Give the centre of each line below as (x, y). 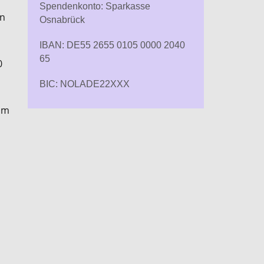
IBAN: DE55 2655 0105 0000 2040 (112, 45)
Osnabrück (62, 19)
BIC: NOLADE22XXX (84, 84)
